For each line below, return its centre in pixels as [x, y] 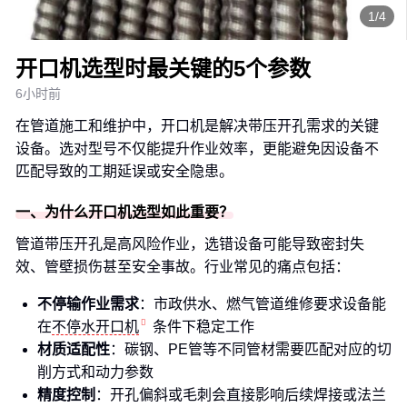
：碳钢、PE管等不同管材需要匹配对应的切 [251, 349]
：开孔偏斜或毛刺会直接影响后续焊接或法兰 [241, 395]
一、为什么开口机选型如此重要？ [124, 212]
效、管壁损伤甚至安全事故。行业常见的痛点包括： [183, 267]
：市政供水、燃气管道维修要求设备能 [263, 304]
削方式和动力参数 [95, 372]
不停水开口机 [95, 327]
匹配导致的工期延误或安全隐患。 [124, 171]
